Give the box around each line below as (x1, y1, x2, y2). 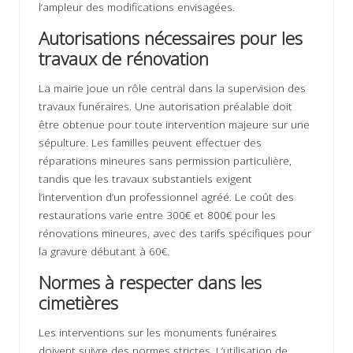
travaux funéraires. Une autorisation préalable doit (39, 98, 292, 114)
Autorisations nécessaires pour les (39, 26, 303, 51)
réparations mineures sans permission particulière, (39, 153, 292, 169)
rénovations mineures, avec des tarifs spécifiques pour (39, 225, 311, 241)
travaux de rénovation (39, 46, 209, 72)
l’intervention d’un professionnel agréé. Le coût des (39, 189, 294, 205)
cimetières (39, 291, 118, 316)
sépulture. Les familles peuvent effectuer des (39, 135, 262, 150)
